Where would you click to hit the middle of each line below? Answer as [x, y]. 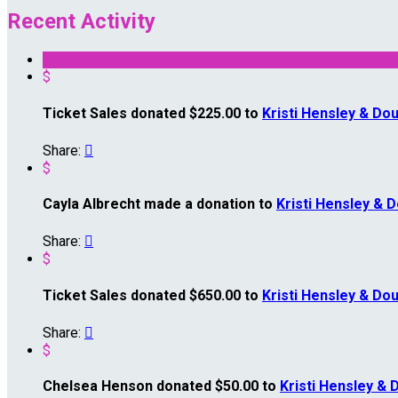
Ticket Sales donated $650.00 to [152, 295]
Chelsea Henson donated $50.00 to [161, 386]
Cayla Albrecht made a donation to [159, 204]
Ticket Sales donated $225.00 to [152, 113]
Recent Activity [81, 22]
